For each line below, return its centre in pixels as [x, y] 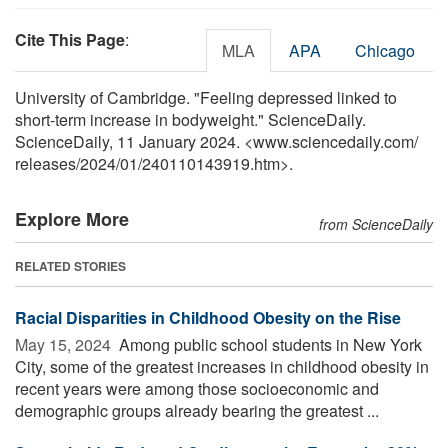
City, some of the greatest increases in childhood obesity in [222, 366]
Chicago [385, 50]
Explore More [72, 218]
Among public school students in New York [268, 344]
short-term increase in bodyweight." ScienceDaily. [190, 119]
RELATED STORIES [70, 265]
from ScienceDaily [376, 223]
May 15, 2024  [65, 344]
